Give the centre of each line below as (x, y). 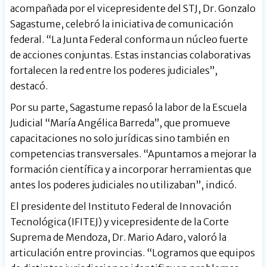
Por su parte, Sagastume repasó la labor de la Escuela (129, 108)
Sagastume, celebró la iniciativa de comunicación (122, 24)
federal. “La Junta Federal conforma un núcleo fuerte (129, 40)
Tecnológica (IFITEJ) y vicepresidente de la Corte (120, 222)
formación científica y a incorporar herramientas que (131, 170)
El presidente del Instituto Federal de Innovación (121, 207)
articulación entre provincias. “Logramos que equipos (133, 253)
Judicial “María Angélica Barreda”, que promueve (120, 123)
